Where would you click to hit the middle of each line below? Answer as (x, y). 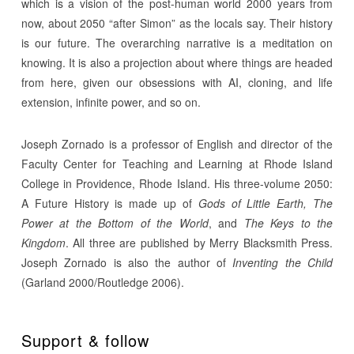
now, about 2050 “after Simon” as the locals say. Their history (177, 23)
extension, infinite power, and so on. (111, 102)
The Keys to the (288, 223)
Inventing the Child (283, 262)
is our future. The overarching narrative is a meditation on (177, 43)
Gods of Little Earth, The (265, 203)
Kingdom (43, 243)
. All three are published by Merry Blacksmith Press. (199, 243)
